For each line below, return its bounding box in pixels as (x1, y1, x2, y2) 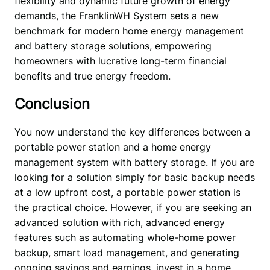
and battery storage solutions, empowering (14, 40, 212, 52)
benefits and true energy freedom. (14, 70, 174, 83)
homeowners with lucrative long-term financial (14, 55, 227, 67)
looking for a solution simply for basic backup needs (14, 171, 255, 184)
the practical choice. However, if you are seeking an (14, 201, 251, 214)
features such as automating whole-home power (14, 231, 236, 244)
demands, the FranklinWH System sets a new (14, 10, 219, 22)
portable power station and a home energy (14, 141, 211, 154)
